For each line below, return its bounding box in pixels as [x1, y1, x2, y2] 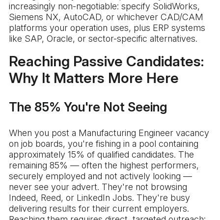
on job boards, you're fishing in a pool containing [9, 138, 198, 149]
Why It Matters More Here [9, 69, 179, 87]
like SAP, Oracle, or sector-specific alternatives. [9, 33, 197, 44]
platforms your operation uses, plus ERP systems [9, 23, 205, 33]
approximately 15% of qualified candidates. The [9, 149, 194, 160]
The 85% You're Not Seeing [9, 100, 167, 115]
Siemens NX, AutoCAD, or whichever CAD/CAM [9, 12, 203, 23]
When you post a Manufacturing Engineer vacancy [9, 128, 209, 138]
